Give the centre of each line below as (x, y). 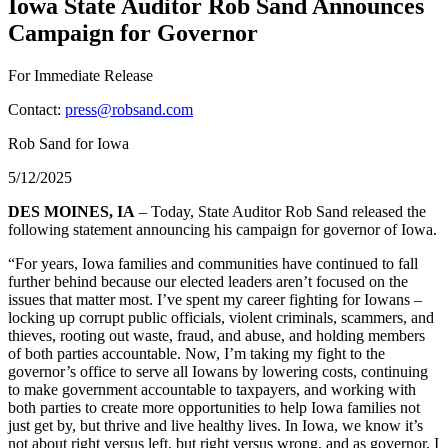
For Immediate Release (80, 75)
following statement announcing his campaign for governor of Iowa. (222, 229)
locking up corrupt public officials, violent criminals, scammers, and (221, 317)
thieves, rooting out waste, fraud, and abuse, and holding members (216, 335)
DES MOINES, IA (71, 211)
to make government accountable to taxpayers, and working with (212, 389)
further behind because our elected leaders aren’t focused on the (208, 281)
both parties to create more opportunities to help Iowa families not (214, 407)
